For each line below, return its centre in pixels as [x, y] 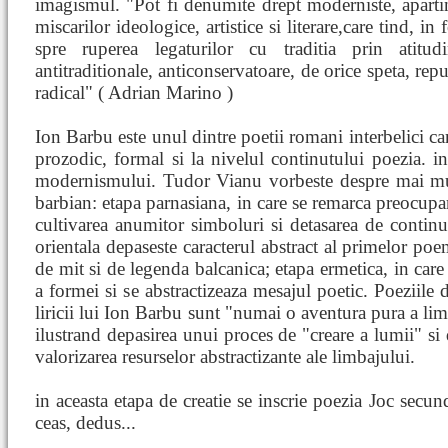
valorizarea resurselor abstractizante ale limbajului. [225, 356]
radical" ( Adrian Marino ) [134, 92]
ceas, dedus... [85, 422]
